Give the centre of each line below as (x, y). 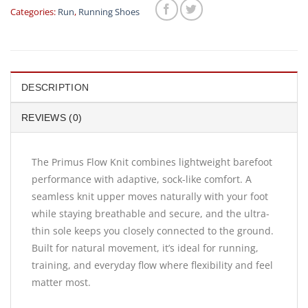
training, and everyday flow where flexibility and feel (152, 265)
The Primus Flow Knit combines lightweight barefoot (152, 162)
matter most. (61, 283)
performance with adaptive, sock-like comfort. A (142, 179)
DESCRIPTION (55, 88)
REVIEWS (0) (52, 118)
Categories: (34, 11)
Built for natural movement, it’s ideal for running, (145, 248)
